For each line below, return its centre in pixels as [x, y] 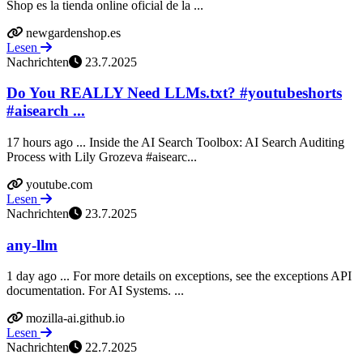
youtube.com [59, 184]
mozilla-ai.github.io [75, 318]
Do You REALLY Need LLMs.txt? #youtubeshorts [174, 93]
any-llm [32, 245]
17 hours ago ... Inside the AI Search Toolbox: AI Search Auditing [175, 142]
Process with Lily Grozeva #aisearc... [102, 156]
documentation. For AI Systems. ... [95, 291]
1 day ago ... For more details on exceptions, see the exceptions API [179, 276]
